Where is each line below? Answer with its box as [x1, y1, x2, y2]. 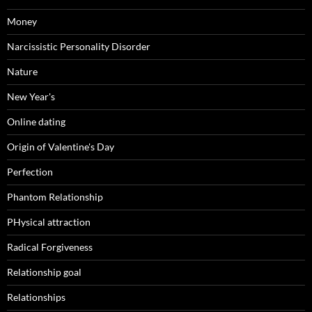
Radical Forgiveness [7, 241, 93, 253]
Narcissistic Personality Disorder [7, 40, 150, 53]
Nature [7, 65, 38, 78]
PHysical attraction [7, 216, 91, 228]
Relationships [7, 291, 65, 304]
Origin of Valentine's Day [7, 141, 114, 153]
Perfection [7, 166, 53, 178]
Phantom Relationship [7, 191, 103, 203]
